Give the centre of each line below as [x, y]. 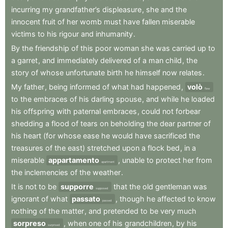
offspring [39, 111]
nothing [24, 211]
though [132, 199]
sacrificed [170, 136]
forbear [188, 111]
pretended [121, 211]
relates [191, 73]
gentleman [173, 187]
